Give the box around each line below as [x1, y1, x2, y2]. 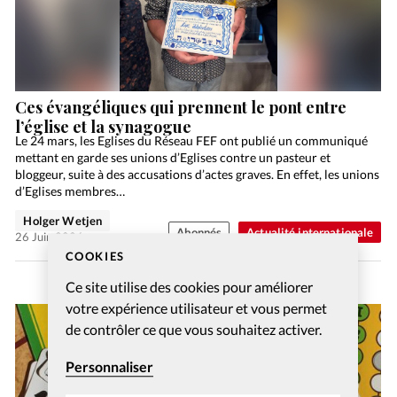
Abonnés [176, 225, 222, 240]
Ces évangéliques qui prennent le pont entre [15, 96, 347, 118]
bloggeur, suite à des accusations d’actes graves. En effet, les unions [15, 167, 380, 183]
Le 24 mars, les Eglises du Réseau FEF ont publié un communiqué [15, 133, 369, 149]
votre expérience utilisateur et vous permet [65, 300, 327, 317]
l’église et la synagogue [15, 115, 192, 137]
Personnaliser [65, 358, 153, 376]
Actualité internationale [246, 225, 374, 240]
